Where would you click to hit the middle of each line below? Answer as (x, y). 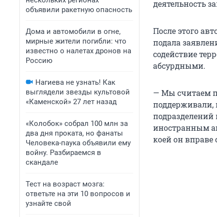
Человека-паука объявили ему (78, 143)
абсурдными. (179, 66)
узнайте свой (48, 203)
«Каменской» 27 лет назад (71, 102)
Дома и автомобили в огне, (73, 31)
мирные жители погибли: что (76, 41)
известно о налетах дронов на (78, 51)
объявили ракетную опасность (79, 10)
